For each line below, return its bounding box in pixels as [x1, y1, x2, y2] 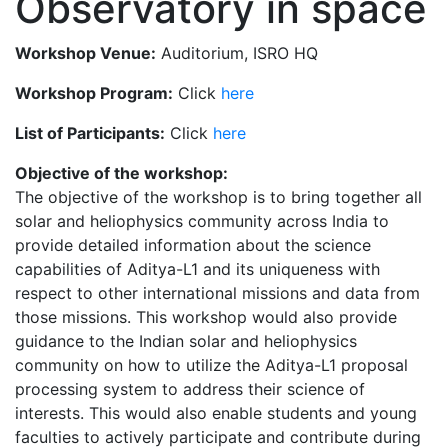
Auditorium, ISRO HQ [156, 42, 318, 63]
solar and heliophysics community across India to [15, 210, 389, 231]
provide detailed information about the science [15, 234, 371, 255]
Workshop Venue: [15, 42, 156, 63]
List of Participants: [15, 122, 165, 143]
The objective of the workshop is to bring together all [15, 186, 422, 207]
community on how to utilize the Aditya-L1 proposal [15, 354, 408, 375]
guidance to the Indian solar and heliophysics [15, 330, 357, 351]
